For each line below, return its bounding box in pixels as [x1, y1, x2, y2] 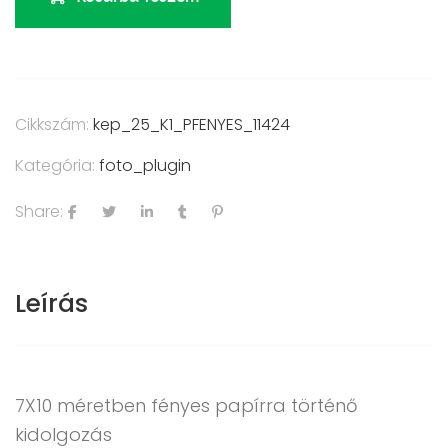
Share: [15, 200, 63, 224]
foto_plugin [99, 154, 191, 177]
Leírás [15, 286, 88, 322]
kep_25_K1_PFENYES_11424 [93, 113, 290, 136]
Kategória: [15, 154, 99, 177]
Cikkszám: [15, 113, 93, 136]
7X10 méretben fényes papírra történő [15, 393, 358, 419]
